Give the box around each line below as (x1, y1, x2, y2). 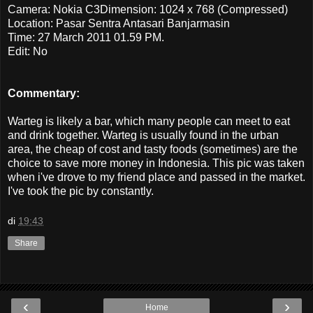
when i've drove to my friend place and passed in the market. (8, 170, 305, 183)
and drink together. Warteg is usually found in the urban (8, 129, 279, 141)
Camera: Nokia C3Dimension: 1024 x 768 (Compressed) (8, 3, 288, 15)
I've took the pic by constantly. (8, 184, 156, 197)
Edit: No (8, 45, 48, 57)
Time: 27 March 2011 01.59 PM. (8, 31, 164, 43)
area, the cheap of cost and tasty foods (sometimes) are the (8, 143, 298, 155)
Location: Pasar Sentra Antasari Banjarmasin (8, 17, 230, 29)
